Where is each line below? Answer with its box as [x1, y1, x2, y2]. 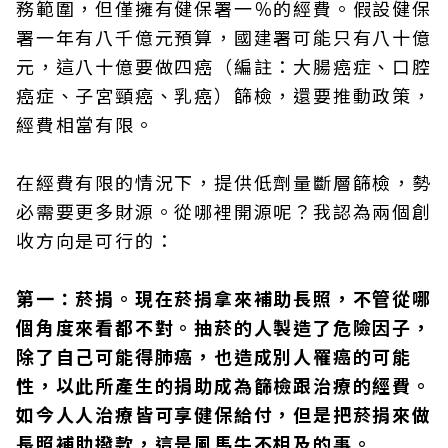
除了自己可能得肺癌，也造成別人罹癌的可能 [16, 342, 412, 369]
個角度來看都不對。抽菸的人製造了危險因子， [16, 313, 432, 340]
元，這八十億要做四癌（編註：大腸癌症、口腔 [16, 52, 432, 79]
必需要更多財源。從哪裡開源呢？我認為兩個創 [16, 197, 432, 224]
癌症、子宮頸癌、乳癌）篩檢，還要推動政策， [16, 81, 432, 108]
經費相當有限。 [16, 110, 155, 137]
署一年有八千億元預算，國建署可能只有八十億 [16, 23, 432, 50]
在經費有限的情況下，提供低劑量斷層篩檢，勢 [16, 168, 432, 195]
